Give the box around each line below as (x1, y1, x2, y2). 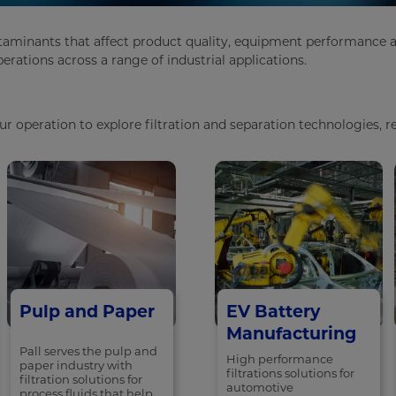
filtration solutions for (19, 372, 142, 387)
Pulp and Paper (19, 301, 155, 323)
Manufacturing (226, 324, 357, 345)
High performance (226, 352, 334, 367)
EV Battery (226, 301, 321, 323)
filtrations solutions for (226, 366, 355, 381)
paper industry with (19, 358, 133, 373)
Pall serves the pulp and (19, 344, 157, 359)
